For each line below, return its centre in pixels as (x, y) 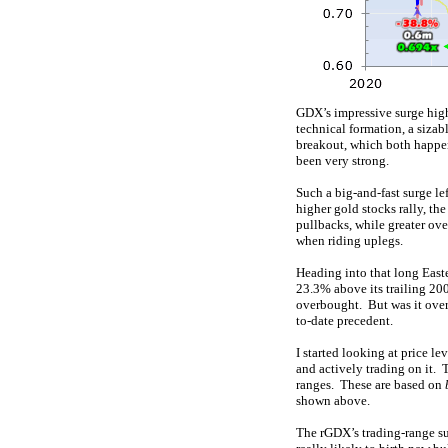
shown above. (333, 400)
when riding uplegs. (349, 240)
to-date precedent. (344, 320)
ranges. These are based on (370, 384)
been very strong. (342, 160)
